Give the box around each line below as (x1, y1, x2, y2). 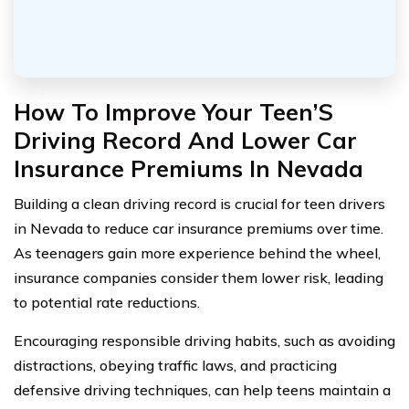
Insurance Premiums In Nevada (14, 154, 363, 184)
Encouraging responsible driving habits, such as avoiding (14, 331, 395, 351)
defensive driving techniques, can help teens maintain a (14, 381, 391, 400)
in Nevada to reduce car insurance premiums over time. (14, 219, 383, 238)
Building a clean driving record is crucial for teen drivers (14, 194, 385, 214)
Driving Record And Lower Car (14, 126, 357, 155)
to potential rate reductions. (14, 293, 200, 312)
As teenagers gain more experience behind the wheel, (14, 244, 381, 263)
